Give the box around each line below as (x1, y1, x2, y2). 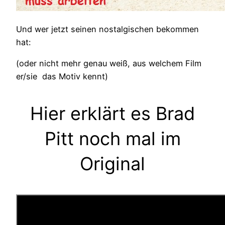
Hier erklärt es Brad (30, 102, 195, 125)
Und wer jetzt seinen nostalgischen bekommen (16, 24, 199, 34)
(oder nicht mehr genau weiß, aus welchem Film (16, 58, 201, 69)
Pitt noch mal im (44, 128, 181, 150)
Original (80, 153, 145, 175)
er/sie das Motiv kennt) (16, 71, 108, 82)
